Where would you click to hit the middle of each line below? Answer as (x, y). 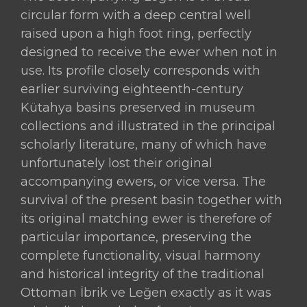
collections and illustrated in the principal (148, 126)
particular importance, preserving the (136, 237)
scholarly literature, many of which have (144, 144)
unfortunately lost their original (117, 163)
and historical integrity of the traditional (143, 274)
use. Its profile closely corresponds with (141, 70)
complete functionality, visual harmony (141, 255)
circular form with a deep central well (136, 15)
